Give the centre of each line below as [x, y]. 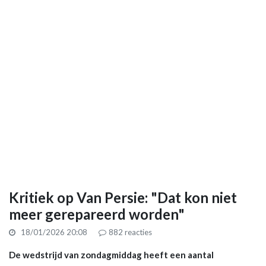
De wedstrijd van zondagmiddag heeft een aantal [111, 254]
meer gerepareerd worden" [97, 214]
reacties [137, 232]
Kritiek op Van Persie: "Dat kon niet [123, 197]
